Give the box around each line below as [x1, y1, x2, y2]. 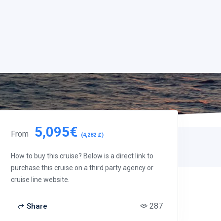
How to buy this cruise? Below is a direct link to [11, 152, 153, 160]
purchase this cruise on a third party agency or [11, 164, 153, 172]
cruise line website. [11, 176, 70, 184]
